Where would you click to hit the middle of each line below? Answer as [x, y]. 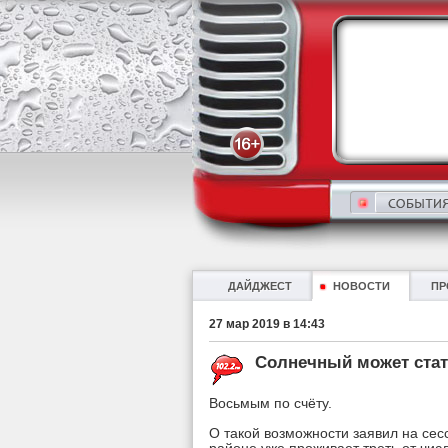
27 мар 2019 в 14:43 [267, 324]
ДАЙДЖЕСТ [260, 286]
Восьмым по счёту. [270, 403]
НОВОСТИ [361, 286]
